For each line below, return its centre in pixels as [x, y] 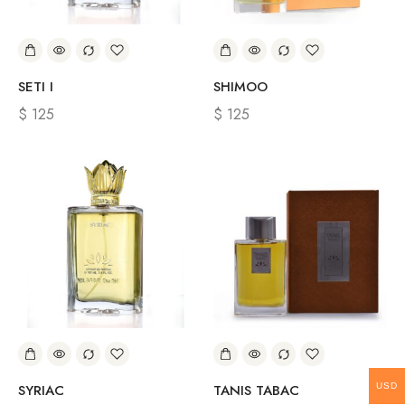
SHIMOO [240, 87]
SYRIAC [41, 391]
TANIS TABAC [256, 391]
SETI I [36, 87]
